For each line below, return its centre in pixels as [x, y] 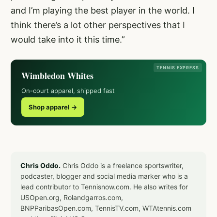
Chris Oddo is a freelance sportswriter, [122, 165]
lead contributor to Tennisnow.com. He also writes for [104, 186]
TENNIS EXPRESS [178, 67]
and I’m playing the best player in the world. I [103, 10]
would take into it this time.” [68, 39]
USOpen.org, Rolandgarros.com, [72, 197]
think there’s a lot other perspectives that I [98, 25]
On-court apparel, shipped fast [68, 90]
